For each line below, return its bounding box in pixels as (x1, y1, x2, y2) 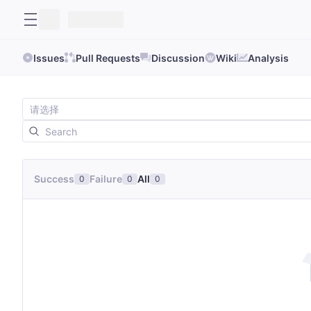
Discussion (151, 51, 205, 64)
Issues (33, 51, 65, 64)
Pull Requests (76, 51, 140, 64)
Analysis (248, 51, 289, 64)
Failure (90, 173, 122, 185)
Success (34, 173, 74, 185)
